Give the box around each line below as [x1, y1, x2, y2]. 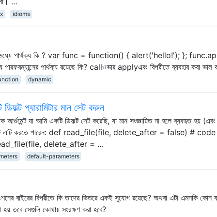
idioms [12, 10, 30, 17]
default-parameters [27, 152, 79, 160]
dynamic [28, 75, 51, 83]
